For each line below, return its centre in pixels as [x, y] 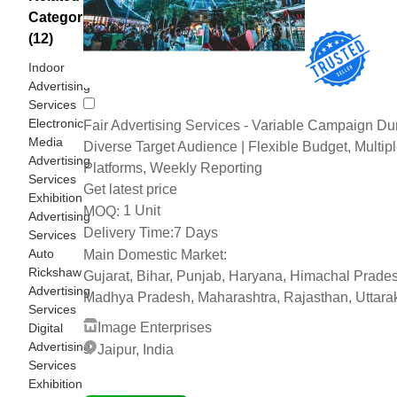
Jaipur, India [136, 349]
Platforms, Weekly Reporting [173, 167]
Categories [65, 17]
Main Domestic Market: [155, 255]
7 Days [196, 233]
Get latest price [130, 189]
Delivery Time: [128, 233]
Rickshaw [55, 272]
